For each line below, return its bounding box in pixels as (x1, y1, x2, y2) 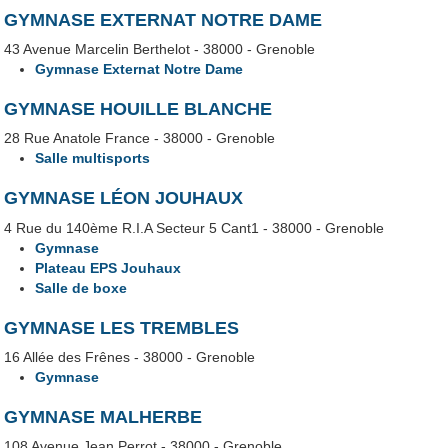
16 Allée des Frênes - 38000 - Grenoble (4, 348, 256, 365)
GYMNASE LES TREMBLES (4, 317, 240, 338)
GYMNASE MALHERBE (4, 406, 203, 427)
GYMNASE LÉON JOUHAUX (4, 188, 244, 209)
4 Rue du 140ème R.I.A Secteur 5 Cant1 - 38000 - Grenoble (4, 219, 385, 236)
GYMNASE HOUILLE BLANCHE (4, 99, 273, 120)
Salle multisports (35, 150, 151, 167)
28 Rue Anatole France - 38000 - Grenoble (4, 130, 276, 147)
